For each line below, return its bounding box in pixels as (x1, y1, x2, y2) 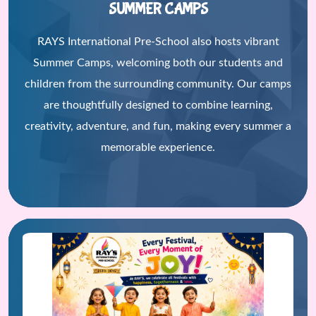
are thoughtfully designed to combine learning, (43, 99, 273, 111)
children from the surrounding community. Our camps (25, 78, 291, 90)
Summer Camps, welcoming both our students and (33, 57, 283, 68)
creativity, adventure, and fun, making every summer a (25, 121, 291, 132)
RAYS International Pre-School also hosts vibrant (37, 36, 279, 47)
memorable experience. (101, 142, 215, 153)
